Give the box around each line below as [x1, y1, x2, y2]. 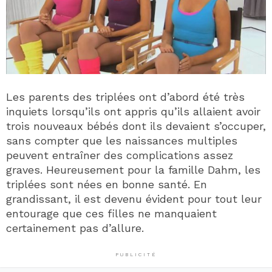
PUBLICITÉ [115, 251, 157, 257]
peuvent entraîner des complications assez [6, 148, 233, 161]
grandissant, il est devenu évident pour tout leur [6, 192, 262, 205]
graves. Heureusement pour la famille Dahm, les [6, 163, 260, 176]
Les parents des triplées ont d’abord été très [6, 90, 245, 103]
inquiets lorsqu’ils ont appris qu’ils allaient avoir [6, 104, 260, 118]
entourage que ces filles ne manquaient [6, 206, 217, 220]
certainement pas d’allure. [6, 221, 144, 234]
